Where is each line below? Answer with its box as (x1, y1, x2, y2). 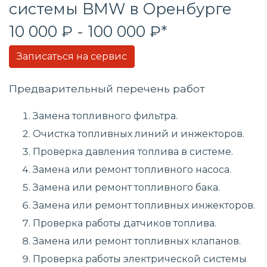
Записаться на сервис (17, 51, 127, 62)
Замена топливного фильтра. (33, 110, 178, 122)
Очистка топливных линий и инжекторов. (33, 128, 244, 139)
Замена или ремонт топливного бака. (33, 182, 220, 193)
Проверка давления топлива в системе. (33, 146, 233, 157)
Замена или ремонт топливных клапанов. (33, 235, 241, 247)
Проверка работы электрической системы (33, 253, 247, 265)
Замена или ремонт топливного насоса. (33, 164, 231, 175)
